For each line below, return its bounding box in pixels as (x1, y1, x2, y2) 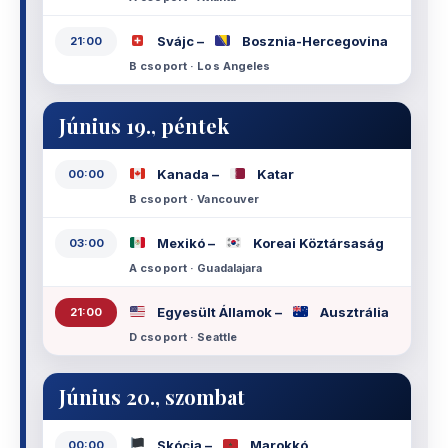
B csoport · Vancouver (129, 191, 260, 206)
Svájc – (154, 33, 207, 50)
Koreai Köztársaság (250, 235, 384, 252)
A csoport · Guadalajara (129, 260, 263, 275)
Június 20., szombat (59, 382, 245, 410)
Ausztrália (317, 304, 389, 321)
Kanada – (154, 166, 222, 183)
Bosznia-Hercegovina (239, 33, 388, 50)
